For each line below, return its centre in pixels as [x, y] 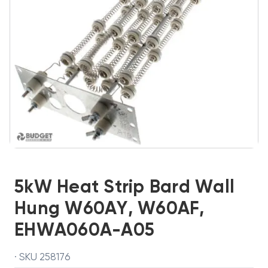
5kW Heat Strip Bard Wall [124, 188]
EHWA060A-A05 [84, 231]
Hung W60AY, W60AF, [109, 209]
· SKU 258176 [42, 258]
